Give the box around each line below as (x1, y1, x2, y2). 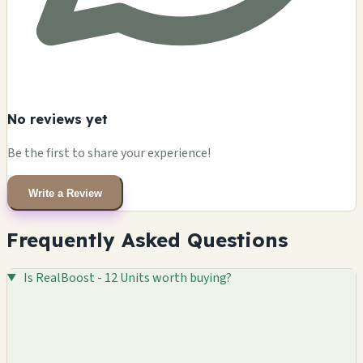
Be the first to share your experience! (7, 144, 211, 163)
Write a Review (28, 186, 102, 199)
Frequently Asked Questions (6, 228, 288, 253)
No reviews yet (7, 110, 108, 127)
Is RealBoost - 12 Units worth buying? (23, 268, 232, 287)
